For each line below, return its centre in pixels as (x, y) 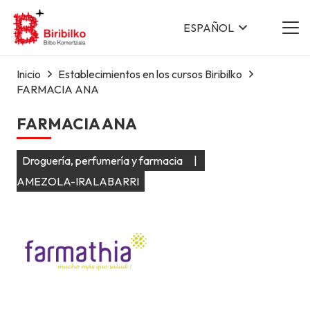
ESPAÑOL (208, 28)
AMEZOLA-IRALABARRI (78, 182)
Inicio (29, 74)
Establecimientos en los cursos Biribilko (151, 74)
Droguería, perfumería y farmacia (102, 160)
